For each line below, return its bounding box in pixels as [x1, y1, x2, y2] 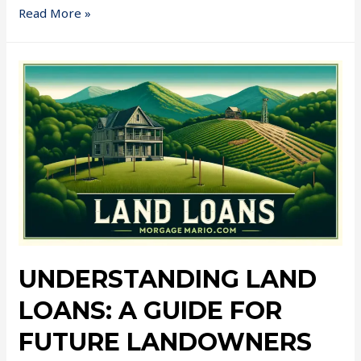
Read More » [19, 5, 92, 22]
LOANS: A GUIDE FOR [19, 296, 283, 326]
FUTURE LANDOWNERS [19, 327, 313, 358]
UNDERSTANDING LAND [19, 264, 317, 295]
